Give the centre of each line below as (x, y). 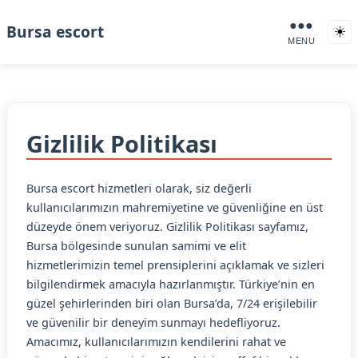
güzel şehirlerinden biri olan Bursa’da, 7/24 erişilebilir (172, 303)
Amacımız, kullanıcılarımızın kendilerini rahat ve (156, 342)
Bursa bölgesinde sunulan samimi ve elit (136, 246)
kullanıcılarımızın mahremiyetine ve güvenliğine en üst (175, 207)
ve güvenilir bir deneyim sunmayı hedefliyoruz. (153, 322)
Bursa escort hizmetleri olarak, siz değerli (139, 188)
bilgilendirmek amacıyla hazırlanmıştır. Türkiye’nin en (171, 284)
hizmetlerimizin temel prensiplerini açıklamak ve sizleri (175, 265)
